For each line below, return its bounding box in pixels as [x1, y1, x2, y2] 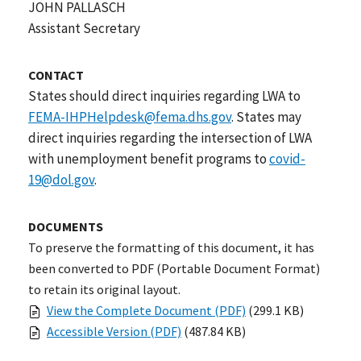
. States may [231, 107, 301, 126]
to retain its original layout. [28, 280, 180, 297]
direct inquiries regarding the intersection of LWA [28, 128, 312, 147]
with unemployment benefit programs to [28, 149, 269, 168]
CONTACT [28, 66, 84, 83]
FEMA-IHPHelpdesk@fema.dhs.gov [28, 107, 231, 126]
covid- [269, 149, 305, 168]
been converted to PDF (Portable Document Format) [28, 259, 320, 276]
